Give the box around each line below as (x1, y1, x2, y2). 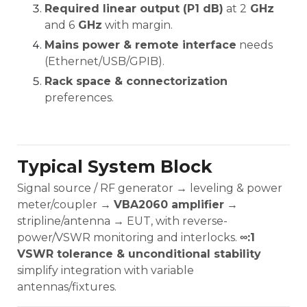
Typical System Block (17, 156, 212, 177)
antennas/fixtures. (17, 280, 116, 293)
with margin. (102, 18, 173, 32)
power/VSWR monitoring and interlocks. (17, 230, 240, 244)
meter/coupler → (17, 197, 114, 211)
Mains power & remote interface (45, 38, 236, 51)
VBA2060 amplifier (114, 197, 224, 211)
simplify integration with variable (17, 263, 194, 277)
